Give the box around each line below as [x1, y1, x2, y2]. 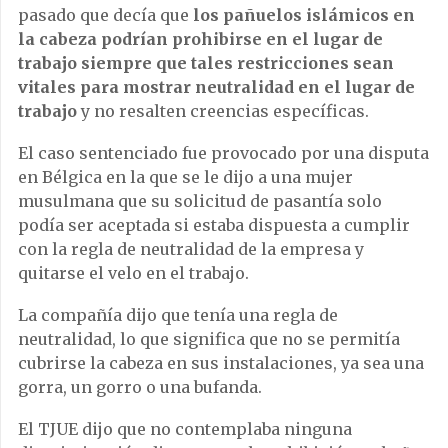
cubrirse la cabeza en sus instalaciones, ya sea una [18, 352, 424, 373]
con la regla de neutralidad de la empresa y [18, 238, 364, 259]
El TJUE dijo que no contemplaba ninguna [18, 418, 352, 439]
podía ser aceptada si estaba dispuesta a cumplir [18, 214, 410, 235]
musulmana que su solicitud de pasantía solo [18, 190, 382, 211]
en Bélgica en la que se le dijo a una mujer [18, 166, 353, 187]
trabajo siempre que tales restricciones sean [18, 52, 394, 73]
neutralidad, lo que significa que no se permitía [18, 328, 400, 349]
